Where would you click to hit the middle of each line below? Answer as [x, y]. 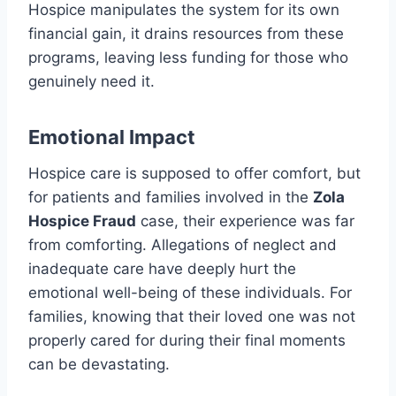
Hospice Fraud [82, 221]
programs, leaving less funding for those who [188, 58]
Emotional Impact [112, 137]
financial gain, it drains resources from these [186, 34]
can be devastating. [99, 365]
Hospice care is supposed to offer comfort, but [194, 174]
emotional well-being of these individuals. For [190, 293]
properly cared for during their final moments [187, 341]
